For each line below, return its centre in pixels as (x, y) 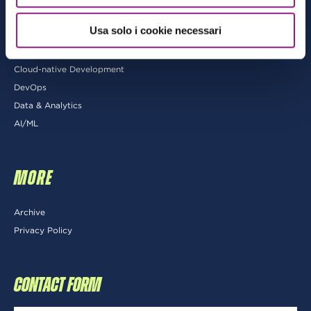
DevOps (30, 87)
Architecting (39, 51)
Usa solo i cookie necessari (155, 31)
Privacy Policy (43, 230)
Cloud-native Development (69, 69)
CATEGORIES (54, 17)
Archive (30, 212)
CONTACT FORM (57, 285)
